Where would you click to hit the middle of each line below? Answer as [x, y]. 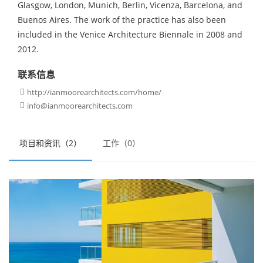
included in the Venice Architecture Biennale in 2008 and [130, 34]
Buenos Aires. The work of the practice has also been [122, 20]
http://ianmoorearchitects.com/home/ [94, 92]
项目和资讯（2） [50, 143]
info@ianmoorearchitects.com [80, 106]
